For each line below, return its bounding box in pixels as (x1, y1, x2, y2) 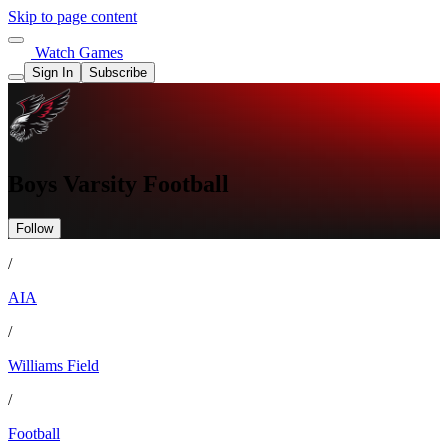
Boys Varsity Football (8, 170, 229, 197)
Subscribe (89, 65, 147, 80)
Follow (16, 220, 53, 236)
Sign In (32, 65, 73, 80)
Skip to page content (8, 8, 137, 25)
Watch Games (31, 44, 123, 61)
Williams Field (8, 356, 99, 374)
